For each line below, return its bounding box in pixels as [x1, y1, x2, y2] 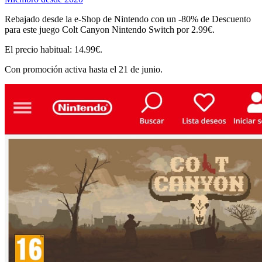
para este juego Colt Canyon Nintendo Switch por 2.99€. [5, 24, 215, 35]
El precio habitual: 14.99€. [5, 44, 102, 54]
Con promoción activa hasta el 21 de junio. [5, 64, 163, 74]
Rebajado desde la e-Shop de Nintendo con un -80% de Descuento [5, 13, 251, 24]
